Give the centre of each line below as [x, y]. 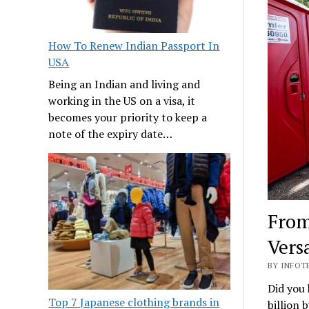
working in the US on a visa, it [122, 101]
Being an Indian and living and [124, 84]
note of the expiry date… [111, 134]
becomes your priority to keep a [128, 118]
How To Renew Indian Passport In [134, 46]
